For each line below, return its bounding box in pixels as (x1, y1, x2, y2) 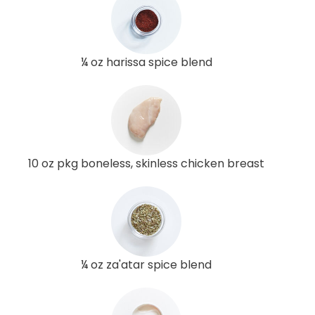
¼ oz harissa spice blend (80, 53, 212, 70)
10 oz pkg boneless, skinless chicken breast (28, 155, 264, 172)
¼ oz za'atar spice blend (81, 256, 212, 273)
